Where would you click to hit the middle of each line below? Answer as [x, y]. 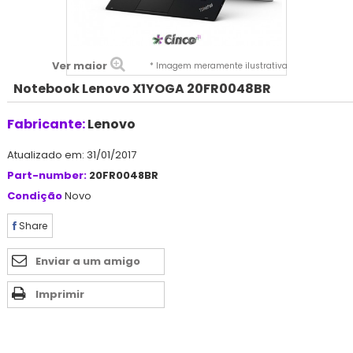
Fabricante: [46, 124]
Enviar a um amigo [88, 261]
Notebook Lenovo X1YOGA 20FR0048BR [142, 88]
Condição [35, 195]
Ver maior [79, 65]
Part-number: [47, 175]
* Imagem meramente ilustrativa [218, 65]
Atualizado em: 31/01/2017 [72, 154]
